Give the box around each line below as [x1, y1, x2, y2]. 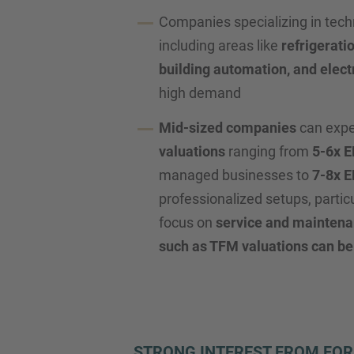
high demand [159, 85, 241, 101]
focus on [159, 214, 216, 231]
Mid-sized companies [159, 119, 296, 136]
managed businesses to [159, 167, 312, 183]
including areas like [159, 37, 281, 54]
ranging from [225, 143, 312, 160]
